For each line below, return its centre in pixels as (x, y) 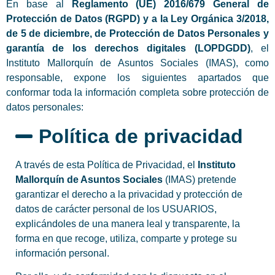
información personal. (62, 253)
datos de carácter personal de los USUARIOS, (116, 209)
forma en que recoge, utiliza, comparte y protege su (126, 238)
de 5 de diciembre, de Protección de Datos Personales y (137, 34)
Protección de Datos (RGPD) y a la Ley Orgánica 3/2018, (137, 19)
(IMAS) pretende (199, 179)
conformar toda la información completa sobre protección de (137, 93)
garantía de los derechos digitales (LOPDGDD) (128, 48)
